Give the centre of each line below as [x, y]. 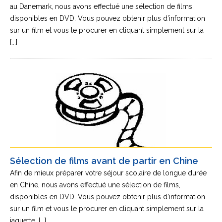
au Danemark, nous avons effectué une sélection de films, [102, 6]
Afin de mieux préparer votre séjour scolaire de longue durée [108, 173]
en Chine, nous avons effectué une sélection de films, [95, 185]
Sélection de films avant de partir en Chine [104, 161]
